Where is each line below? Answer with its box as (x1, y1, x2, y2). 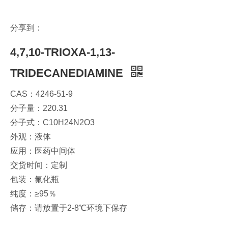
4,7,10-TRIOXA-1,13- (10, 45, 115, 59)
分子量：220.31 (10, 103, 68, 112)
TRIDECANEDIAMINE (10, 66, 126, 79)
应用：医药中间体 (10, 146, 75, 155)
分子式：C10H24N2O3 (10, 118, 95, 127)
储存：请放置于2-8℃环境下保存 (10, 203, 127, 212)
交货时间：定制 (10, 160, 67, 169)
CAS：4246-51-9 (10, 89, 73, 98)
